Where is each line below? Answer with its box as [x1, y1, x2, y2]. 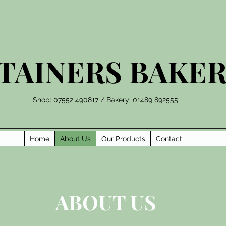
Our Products [101, 135, 145, 143]
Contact [156, 135, 182, 143]
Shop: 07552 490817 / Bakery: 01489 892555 [33, 96, 178, 104]
